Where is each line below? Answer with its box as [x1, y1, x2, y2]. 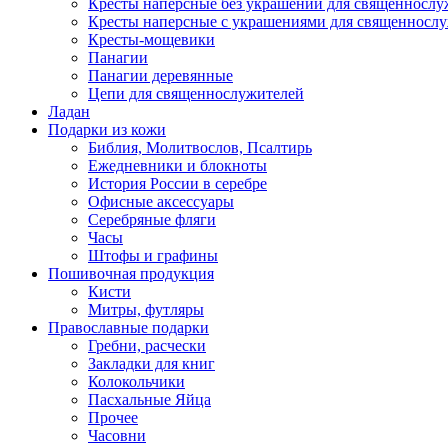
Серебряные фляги [88, 211, 216, 228]
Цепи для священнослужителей [88, 85, 304, 102]
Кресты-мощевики [88, 31, 215, 48]
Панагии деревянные [88, 67, 233, 84]
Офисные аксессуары [88, 193, 234, 210]
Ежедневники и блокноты [88, 157, 267, 174]
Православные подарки [48, 319, 209, 336]
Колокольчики [88, 373, 185, 390]
